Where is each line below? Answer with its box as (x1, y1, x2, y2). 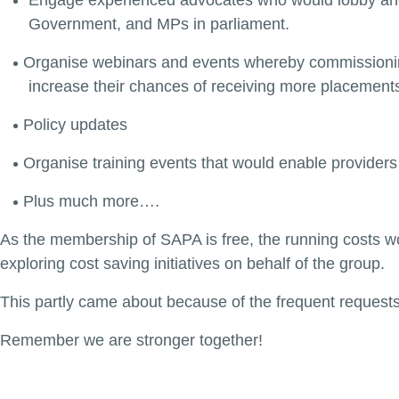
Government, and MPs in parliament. (28, 15, 289, 33)
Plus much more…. (23, 192, 159, 210)
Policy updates (23, 116, 127, 134)
